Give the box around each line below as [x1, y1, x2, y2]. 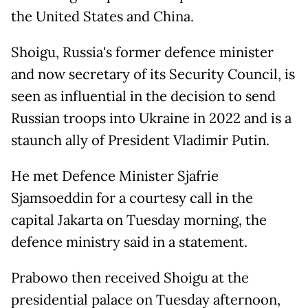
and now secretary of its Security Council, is [11, 65, 295, 84]
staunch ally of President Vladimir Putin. [11, 131, 269, 150]
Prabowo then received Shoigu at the [11, 269, 249, 287]
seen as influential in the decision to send [11, 87, 276, 106]
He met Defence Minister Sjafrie [11, 167, 219, 186]
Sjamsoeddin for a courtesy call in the [11, 189, 253, 208]
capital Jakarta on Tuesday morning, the [11, 211, 267, 230]
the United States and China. [11, 8, 194, 26]
